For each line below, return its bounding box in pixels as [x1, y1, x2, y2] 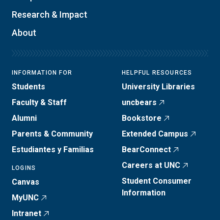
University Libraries [122, 82, 195, 91]
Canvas [12, 177, 39, 187]
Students [12, 82, 45, 91]
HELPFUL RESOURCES [122, 69, 192, 76]
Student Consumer [122, 176, 192, 186]
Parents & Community [12, 129, 93, 138]
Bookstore [122, 113, 162, 123]
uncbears [122, 97, 157, 107]
